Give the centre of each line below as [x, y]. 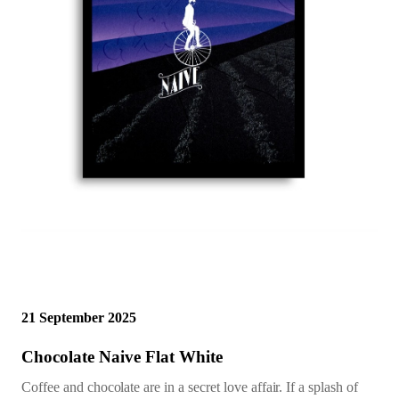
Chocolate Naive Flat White [122, 356]
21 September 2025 [79, 317]
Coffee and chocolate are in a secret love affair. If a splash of [190, 387]
